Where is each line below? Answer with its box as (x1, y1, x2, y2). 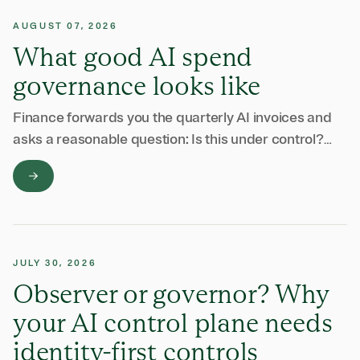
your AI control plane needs (13, 307, 333, 338)
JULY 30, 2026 (13, 258, 97, 268)
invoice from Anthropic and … (13, 174, 194, 191)
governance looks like (13, 70, 260, 101)
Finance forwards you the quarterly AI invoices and (13, 108, 332, 126)
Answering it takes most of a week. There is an (13, 152, 302, 170)
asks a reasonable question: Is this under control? (13, 130, 324, 148)
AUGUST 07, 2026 (13, 21, 118, 31)
